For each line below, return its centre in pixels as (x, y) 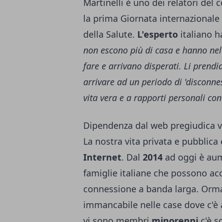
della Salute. (110, 34)
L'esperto (158, 34)
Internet (102, 157)
